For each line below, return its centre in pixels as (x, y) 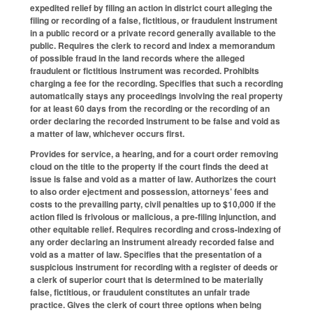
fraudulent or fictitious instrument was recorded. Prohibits (145, 71)
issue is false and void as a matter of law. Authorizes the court (153, 179)
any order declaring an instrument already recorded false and (152, 242)
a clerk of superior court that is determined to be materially (147, 280)
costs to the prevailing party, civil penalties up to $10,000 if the (153, 204)
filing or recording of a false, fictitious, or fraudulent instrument (154, 21)
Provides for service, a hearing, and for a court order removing (154, 154)
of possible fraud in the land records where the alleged (137, 58)
